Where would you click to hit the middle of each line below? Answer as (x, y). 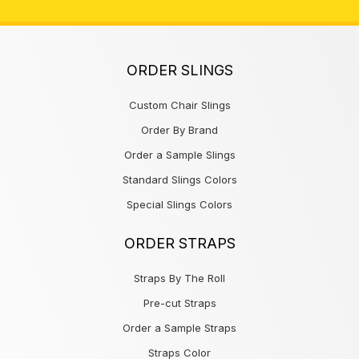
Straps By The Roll (179, 278)
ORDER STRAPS (179, 243)
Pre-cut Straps (179, 303)
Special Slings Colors (179, 204)
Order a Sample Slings (179, 154)
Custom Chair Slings (179, 105)
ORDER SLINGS (179, 70)
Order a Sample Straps (179, 327)
